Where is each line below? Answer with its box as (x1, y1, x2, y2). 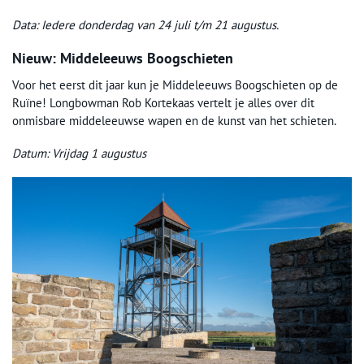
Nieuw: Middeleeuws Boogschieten (12, 49, 233, 67)
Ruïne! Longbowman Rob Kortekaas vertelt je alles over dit (12, 95, 314, 110)
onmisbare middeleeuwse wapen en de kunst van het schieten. (12, 113, 336, 128)
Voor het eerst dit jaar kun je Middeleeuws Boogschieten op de (12, 77, 338, 93)
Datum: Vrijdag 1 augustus (12, 145, 146, 161)
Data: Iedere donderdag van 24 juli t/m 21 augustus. (12, 17, 279, 32)
